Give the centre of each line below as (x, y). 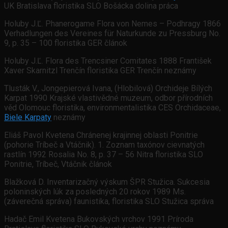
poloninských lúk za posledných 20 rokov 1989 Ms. (95, 192)
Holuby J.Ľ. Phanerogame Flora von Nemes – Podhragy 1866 (112, 24)
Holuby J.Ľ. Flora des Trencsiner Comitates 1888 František (108, 61)
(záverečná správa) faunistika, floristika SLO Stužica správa (109, 202)
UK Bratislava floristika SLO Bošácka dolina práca (91, 6)
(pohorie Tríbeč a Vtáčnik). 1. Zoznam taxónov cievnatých (104, 145)
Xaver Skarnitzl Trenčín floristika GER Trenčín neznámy (100, 71)
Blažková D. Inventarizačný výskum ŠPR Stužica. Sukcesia (107, 182)
